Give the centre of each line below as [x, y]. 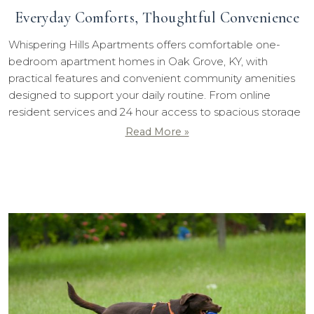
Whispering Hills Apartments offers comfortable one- [144, 45]
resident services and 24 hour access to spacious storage [155, 112]
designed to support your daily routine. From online [139, 95]
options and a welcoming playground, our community [145, 129]
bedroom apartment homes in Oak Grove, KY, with [138, 62]
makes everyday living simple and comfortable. [129, 146]
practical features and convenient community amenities [152, 78]
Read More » [157, 132]
